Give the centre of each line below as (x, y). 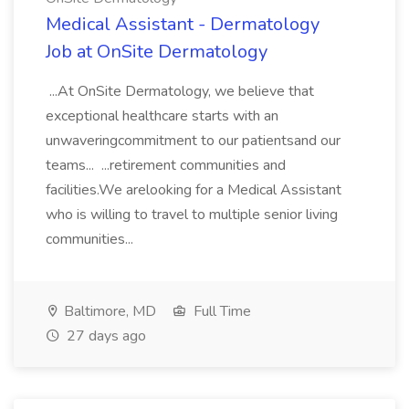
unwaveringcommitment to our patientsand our (193, 141)
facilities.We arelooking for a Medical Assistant (194, 190)
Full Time (220, 311)
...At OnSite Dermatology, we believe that (180, 91)
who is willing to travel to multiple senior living (192, 215)
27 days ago (105, 336)
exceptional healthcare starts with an (162, 116)
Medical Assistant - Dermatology (183, 24)
